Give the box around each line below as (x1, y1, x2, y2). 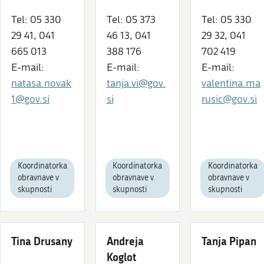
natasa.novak (11, 77, 71, 90)
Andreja (106, 233, 144, 249)
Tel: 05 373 (106, 13, 156, 26)
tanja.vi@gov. (106, 77, 166, 90)
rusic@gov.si (202, 93, 258, 105)
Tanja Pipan (202, 233, 257, 249)
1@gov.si (11, 93, 49, 105)
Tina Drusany (11, 233, 72, 249)
